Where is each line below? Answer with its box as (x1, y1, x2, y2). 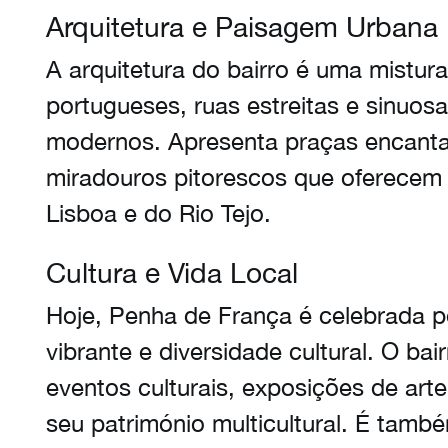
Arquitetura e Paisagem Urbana (46, 10, 438, 43)
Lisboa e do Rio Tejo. (46, 199, 271, 227)
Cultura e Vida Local (46, 256, 298, 289)
